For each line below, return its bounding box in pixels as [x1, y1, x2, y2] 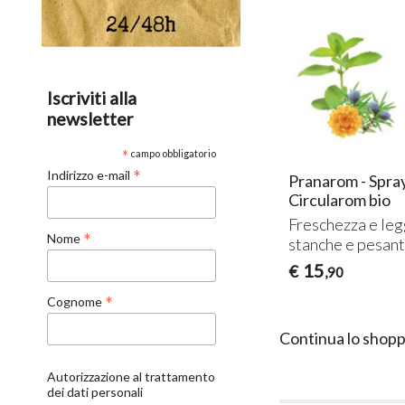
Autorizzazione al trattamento [47, 368, 216, 384]
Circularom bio [288, 189, 391, 210]
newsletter [47, 108, 135, 130]
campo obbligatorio [127, 147, 216, 160]
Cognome [47, 294, 106, 310]
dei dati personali [47, 383, 144, 400]
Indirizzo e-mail [47, 167, 134, 184]
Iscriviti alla [47, 88, 137, 109]
